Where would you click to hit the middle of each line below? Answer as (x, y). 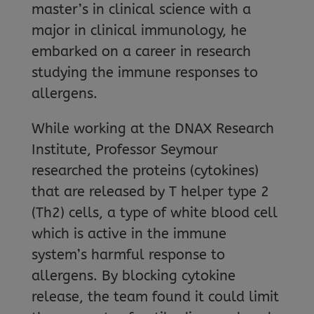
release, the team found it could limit (155, 297)
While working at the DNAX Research (152, 129)
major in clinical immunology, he (139, 30)
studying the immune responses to (144, 73)
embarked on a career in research (141, 52)
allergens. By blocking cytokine (133, 276)
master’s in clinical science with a (141, 9)
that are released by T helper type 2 (150, 192)
